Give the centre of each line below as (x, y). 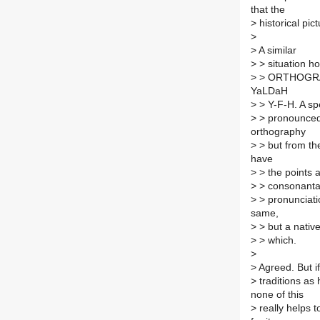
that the (268, 10)
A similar (276, 51)
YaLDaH (269, 91)
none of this (277, 295)
